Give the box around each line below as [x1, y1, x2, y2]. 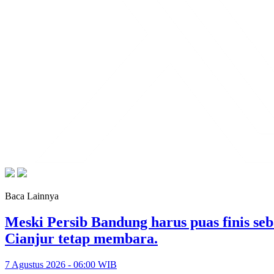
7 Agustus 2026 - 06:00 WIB [5, 259, 117, 270]
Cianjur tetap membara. [5, 230, 158, 246]
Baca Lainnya [5, 190, 59, 201]
